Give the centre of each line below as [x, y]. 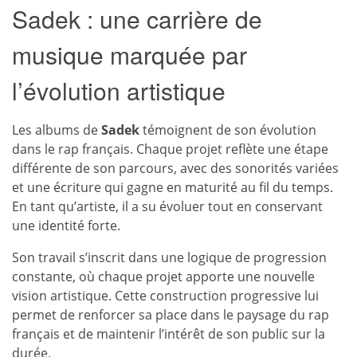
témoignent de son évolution [228, 130]
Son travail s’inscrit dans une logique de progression [169, 257]
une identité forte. [66, 226]
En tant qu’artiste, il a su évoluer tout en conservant [167, 206]
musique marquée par [129, 55]
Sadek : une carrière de [137, 19]
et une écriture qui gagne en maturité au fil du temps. [173, 187]
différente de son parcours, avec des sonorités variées [175, 168]
